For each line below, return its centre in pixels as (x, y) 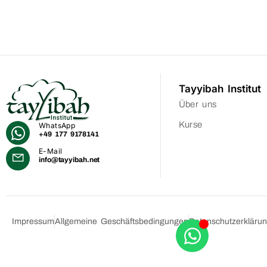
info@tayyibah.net (69, 159)
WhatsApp (57, 126)
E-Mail (51, 151)
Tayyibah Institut (220, 89)
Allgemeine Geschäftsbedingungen (122, 222)
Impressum (33, 222)
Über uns (198, 105)
